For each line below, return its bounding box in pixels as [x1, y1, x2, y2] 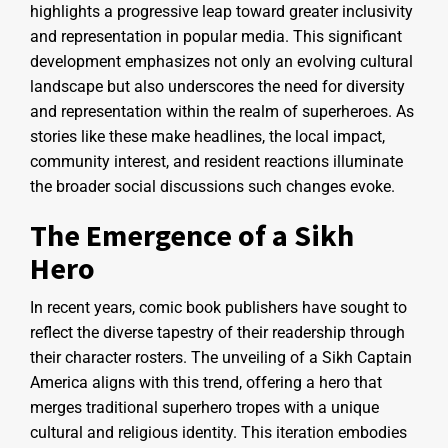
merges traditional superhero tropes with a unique [30, 397, 379, 417]
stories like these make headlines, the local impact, [30, 126, 385, 146]
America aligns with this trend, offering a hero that [30, 372, 382, 392]
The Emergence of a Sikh [30, 215, 354, 254]
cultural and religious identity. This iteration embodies [30, 422, 407, 442]
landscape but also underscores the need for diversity [30, 76, 405, 96]
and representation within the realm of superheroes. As [30, 101, 414, 121]
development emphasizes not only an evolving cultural [30, 51, 413, 71]
